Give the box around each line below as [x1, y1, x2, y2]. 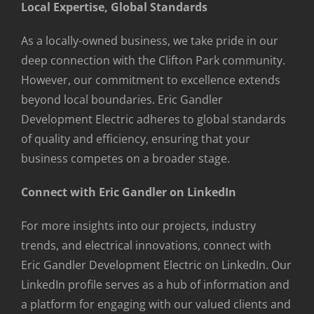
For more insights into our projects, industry [21, 217, 256, 233]
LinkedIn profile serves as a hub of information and [21, 276, 289, 292]
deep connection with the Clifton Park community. [21, 52, 285, 68]
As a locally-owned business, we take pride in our [21, 32, 278, 48]
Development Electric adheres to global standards [21, 111, 286, 127]
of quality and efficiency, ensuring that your [21, 130, 250, 146]
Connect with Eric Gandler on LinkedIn [21, 184, 236, 200]
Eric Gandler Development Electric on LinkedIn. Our [21, 257, 292, 273]
